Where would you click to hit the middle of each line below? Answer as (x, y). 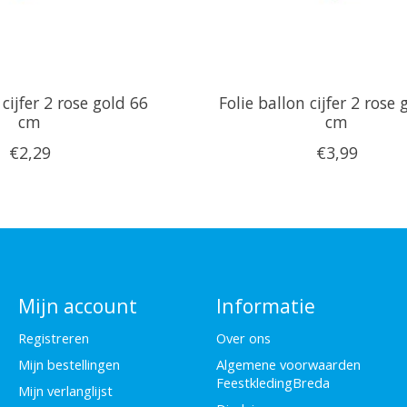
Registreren (53, 338)
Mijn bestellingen (69, 365)
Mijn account (77, 305)
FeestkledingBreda (273, 383)
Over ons (243, 338)
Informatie (265, 305)
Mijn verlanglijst (65, 391)
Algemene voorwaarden (288, 365)
